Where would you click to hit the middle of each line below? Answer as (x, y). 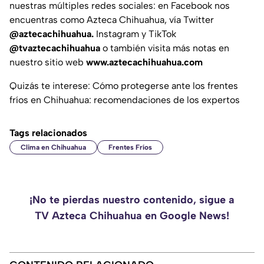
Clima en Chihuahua (53, 148)
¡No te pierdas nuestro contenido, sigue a (132, 200)
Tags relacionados (48, 133)
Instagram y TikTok (136, 34)
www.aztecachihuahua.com (144, 62)
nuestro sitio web (48, 62)
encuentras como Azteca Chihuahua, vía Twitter (112, 20)
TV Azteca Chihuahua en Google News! (132, 216)
